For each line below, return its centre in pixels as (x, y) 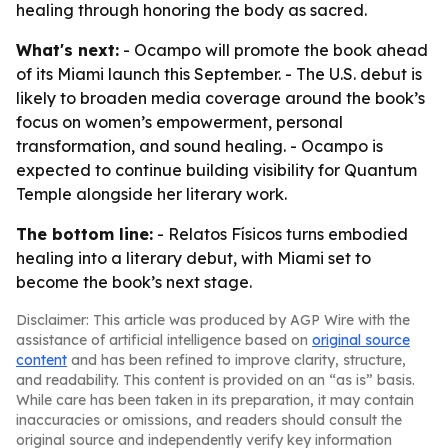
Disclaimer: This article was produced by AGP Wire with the (213, 320)
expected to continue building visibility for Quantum (216, 170)
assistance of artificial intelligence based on (164, 340)
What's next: (67, 50)
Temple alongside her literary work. (151, 194)
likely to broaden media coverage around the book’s (220, 98)
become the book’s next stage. (134, 282)
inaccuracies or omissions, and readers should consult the (209, 420)
